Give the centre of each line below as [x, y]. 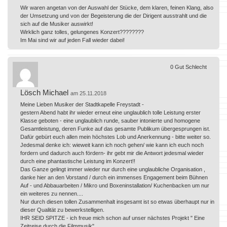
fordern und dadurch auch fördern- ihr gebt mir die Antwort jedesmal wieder [112, 153]
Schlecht [196, 67]
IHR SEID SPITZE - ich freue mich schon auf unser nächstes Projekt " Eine [112, 218]
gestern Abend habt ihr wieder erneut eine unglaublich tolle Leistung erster [110, 112]
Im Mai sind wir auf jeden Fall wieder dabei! [72, 40]
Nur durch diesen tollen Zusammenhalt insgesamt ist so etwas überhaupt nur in [117, 201]
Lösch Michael [44, 92]
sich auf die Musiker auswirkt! [57, 24]
